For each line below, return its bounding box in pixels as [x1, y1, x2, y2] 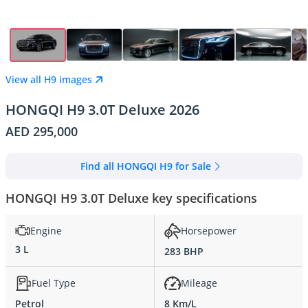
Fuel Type [32, 276, 76, 290]
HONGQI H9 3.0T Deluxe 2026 [5, 100, 199, 119]
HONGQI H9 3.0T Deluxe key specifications [5, 189, 257, 206]
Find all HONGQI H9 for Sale [80, 159, 212, 173]
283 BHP [164, 244, 203, 258]
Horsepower [181, 224, 236, 238]
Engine [30, 223, 62, 237]
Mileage [181, 276, 217, 290]
